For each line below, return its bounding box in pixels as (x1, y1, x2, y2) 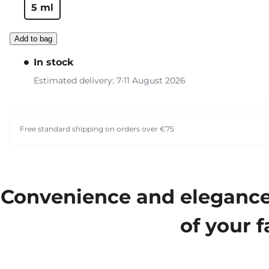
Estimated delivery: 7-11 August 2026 (34, 75, 186, 86)
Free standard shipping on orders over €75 (20, 124, 174, 133)
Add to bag (14, 34, 52, 44)
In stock (34, 56, 74, 68)
